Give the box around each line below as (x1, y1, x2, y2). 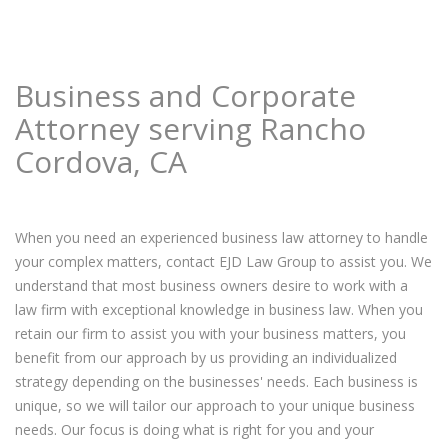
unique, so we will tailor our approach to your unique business (15, 396, 415, 415)
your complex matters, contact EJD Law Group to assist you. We (15, 252, 432, 271)
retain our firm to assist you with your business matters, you (15, 324, 406, 343)
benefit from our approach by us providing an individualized (15, 348, 397, 367)
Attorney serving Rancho (15, 108, 366, 149)
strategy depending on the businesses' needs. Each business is (15, 372, 418, 391)
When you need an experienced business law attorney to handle (15, 228, 428, 247)
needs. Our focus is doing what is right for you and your (15, 420, 374, 439)
